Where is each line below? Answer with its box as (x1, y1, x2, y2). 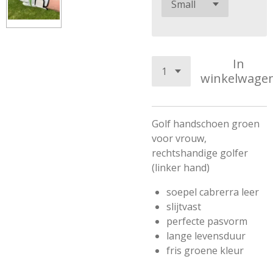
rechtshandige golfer (152, 146, 248, 160)
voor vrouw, (152, 132, 207, 145)
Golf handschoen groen (152, 117, 260, 130)
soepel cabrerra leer (166, 185, 259, 199)
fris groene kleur (166, 244, 244, 257)
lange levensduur (166, 229, 246, 243)
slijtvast (166, 200, 201, 213)
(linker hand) (152, 161, 210, 174)
